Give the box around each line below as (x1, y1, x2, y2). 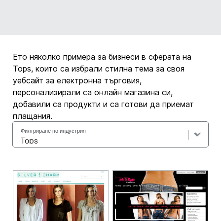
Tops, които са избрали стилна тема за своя (13, 64, 185, 74)
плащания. (13, 111, 53, 121)
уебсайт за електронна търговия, (13, 75, 142, 85)
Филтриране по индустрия (21, 125, 86, 134)
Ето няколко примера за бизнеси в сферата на (13, 52, 192, 62)
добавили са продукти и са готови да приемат (13, 99, 194, 109)
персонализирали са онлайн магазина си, (13, 87, 173, 97)
